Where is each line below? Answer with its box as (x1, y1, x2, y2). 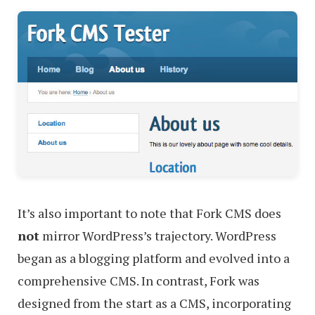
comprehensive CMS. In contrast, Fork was (18, 272, 259, 290)
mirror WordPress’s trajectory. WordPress (39, 227, 276, 245)
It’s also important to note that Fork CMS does (18, 205, 281, 222)
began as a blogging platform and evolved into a (18, 250, 290, 267)
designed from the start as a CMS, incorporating (18, 295, 291, 312)
